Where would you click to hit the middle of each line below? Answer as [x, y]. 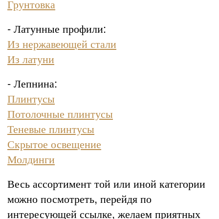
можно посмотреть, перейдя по [79, 198]
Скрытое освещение [54, 143]
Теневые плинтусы [51, 128]
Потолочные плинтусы [60, 113]
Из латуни [31, 58]
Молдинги [31, 158]
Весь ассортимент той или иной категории [106, 183]
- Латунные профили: [57, 28]
